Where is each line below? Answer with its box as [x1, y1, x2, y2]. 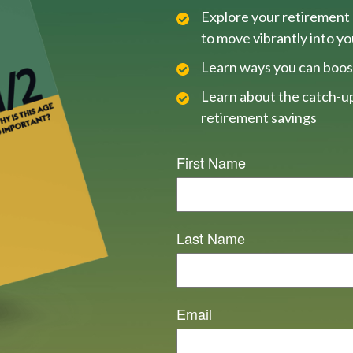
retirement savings [201, 109, 317, 126]
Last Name [176, 228, 245, 248]
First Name [176, 152, 246, 173]
